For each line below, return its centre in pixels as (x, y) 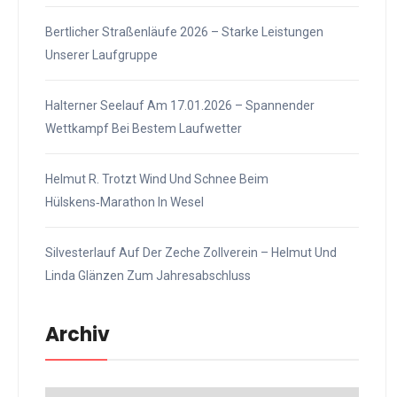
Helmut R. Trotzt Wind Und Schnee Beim (157, 179)
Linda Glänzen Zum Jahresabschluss (148, 276)
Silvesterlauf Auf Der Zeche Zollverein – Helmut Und (191, 253)
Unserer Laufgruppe (101, 55)
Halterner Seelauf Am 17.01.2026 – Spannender (180, 106)
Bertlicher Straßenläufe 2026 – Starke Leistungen (184, 32)
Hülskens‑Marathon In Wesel (125, 202)
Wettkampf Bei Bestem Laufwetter (144, 129)
